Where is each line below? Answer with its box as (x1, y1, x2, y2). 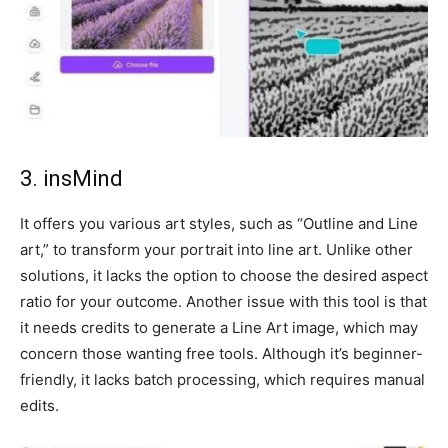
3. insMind (20, 165, 123, 191)
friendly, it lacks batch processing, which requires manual (20, 369, 425, 389)
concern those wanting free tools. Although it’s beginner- (20, 343, 423, 363)
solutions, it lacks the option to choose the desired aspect (20, 265, 428, 285)
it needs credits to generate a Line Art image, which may (20, 317, 418, 337)
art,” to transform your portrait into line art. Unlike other (20, 239, 413, 259)
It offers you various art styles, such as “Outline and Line (20, 213, 418, 233)
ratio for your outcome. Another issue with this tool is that (20, 291, 427, 311)
